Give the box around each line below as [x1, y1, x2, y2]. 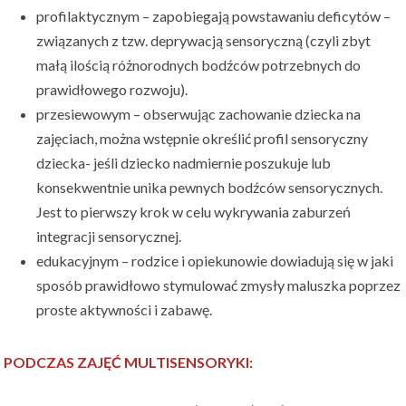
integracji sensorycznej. [36, 227, 182, 246]
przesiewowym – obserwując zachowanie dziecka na [36, 105, 362, 123]
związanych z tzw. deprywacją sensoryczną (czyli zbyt [36, 32, 372, 50]
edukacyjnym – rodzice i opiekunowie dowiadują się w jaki [36, 252, 394, 270]
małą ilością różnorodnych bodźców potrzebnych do [36, 56, 362, 74]
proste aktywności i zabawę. [36, 301, 213, 319]
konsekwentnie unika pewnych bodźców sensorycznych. [36, 179, 383, 197]
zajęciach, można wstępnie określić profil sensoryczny [36, 130, 369, 148]
